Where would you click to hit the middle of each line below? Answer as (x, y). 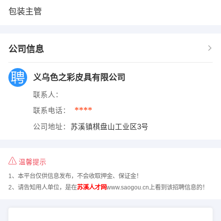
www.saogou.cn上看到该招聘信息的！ (157, 187)
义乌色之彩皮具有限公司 (79, 78)
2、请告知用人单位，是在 (42, 187)
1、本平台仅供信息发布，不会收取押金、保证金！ (75, 176)
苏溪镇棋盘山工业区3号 (110, 127)
